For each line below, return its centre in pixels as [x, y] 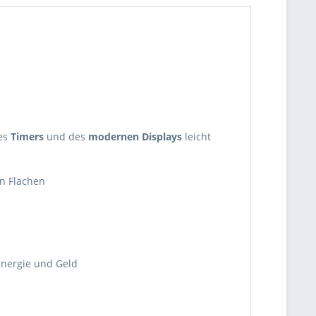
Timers [27, 136]
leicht [196, 136]
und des [66, 136]
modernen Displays [135, 136]
